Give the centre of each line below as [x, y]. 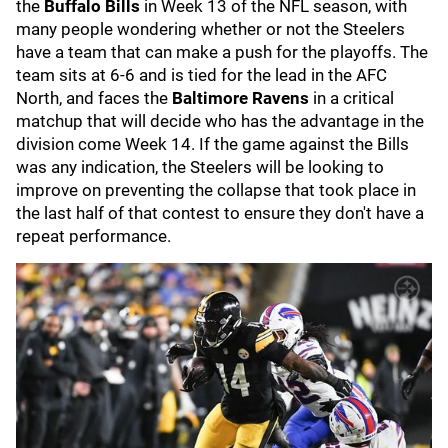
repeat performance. [93, 236]
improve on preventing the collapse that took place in [216, 190]
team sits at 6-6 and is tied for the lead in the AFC [201, 75]
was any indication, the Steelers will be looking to [200, 167]
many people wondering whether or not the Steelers [210, 29]
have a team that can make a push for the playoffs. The [222, 52]
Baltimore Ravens [240, 98]
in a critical [351, 98]
